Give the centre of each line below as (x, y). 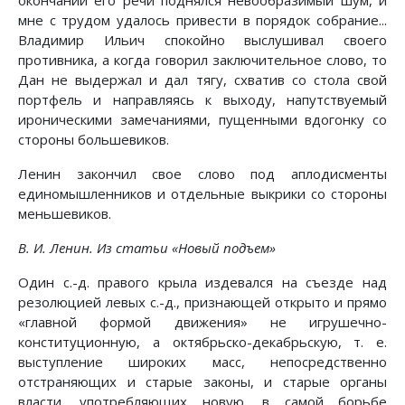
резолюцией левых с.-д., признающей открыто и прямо (202, 302)
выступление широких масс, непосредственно (202, 362)
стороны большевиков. (94, 140)
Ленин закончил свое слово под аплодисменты (202, 174)
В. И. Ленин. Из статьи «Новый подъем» (147, 248)
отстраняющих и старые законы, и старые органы (202, 382)
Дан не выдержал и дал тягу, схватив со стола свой (202, 80)
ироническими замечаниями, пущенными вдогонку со (202, 120)
